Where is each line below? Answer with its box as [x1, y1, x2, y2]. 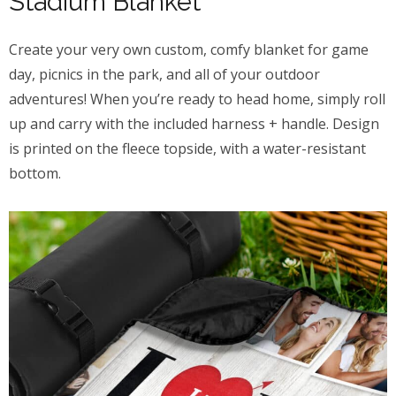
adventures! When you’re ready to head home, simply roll [9, 89, 385, 110]
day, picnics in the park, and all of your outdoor [9, 65, 320, 85]
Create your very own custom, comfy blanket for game [9, 40, 369, 60]
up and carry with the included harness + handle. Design [9, 114, 379, 134]
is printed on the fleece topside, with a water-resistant [9, 139, 366, 159]
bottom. [9, 164, 61, 184]
